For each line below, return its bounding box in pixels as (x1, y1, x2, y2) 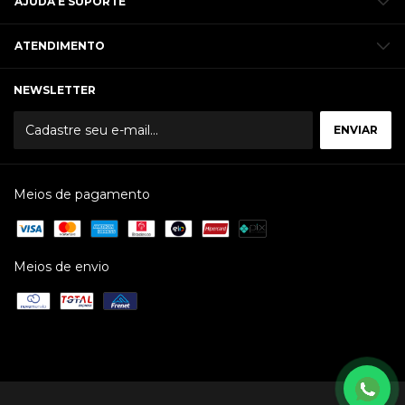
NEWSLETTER (14, 83, 96, 97)
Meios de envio (14, 259, 109, 275)
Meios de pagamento (14, 186, 150, 202)
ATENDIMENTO (14, 39, 105, 52)
